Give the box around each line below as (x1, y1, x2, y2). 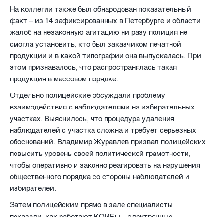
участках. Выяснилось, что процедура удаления (10, 114, 174, 123)
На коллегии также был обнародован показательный (10, 4, 191, 14)
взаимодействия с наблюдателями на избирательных (10, 102, 195, 111)
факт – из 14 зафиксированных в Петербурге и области (10, 16, 201, 25)
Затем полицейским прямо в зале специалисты (10, 200, 173, 209)
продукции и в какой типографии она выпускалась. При (10, 51, 201, 60)
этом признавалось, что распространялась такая (10, 62, 177, 72)
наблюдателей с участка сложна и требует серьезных (10, 125, 196, 135)
